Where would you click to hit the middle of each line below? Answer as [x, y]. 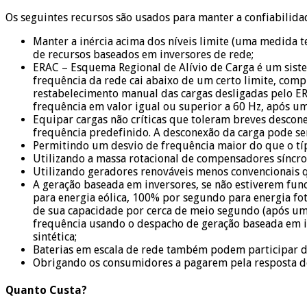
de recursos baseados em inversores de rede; [143, 55]
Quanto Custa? [46, 291]
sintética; [55, 237]
